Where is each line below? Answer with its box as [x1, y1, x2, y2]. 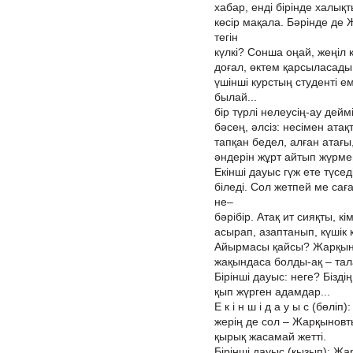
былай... [214, 91, 257, 103]
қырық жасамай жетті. [214, 330, 326, 343]
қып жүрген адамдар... [214, 285, 330, 298]
